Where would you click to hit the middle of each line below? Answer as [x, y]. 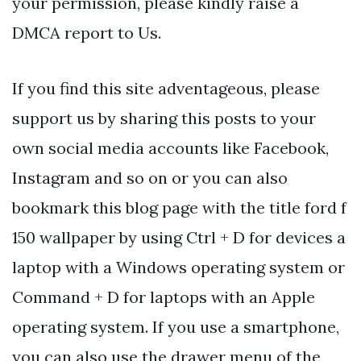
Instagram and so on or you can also [150, 177]
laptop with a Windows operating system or [178, 267]
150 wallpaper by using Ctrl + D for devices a [179, 237]
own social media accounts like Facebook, [170, 147]
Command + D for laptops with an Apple [164, 297]
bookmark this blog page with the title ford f [179, 207]
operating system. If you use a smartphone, [176, 326]
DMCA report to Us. [87, 32]
